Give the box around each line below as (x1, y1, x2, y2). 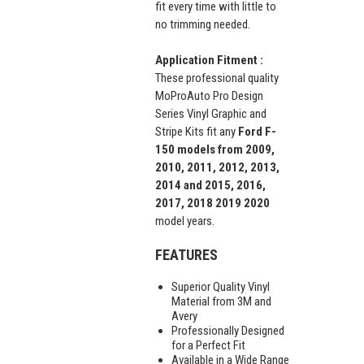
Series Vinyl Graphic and (155, 106, 266, 121)
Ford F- (238, 123, 276, 139)
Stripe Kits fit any (155, 123, 238, 139)
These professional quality (155, 70, 279, 85)
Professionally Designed (171, 323, 284, 338)
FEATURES (155, 245, 218, 263)
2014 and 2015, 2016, (155, 177, 266, 193)
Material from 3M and (171, 293, 271, 309)
